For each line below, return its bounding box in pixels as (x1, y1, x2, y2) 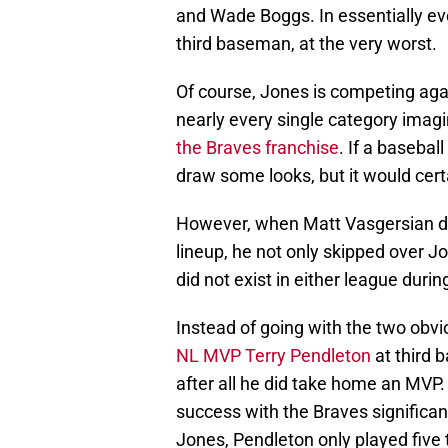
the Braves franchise (176, 137, 339, 159)
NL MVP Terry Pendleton (176, 345, 371, 367)
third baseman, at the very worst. (176, 33, 437, 55)
